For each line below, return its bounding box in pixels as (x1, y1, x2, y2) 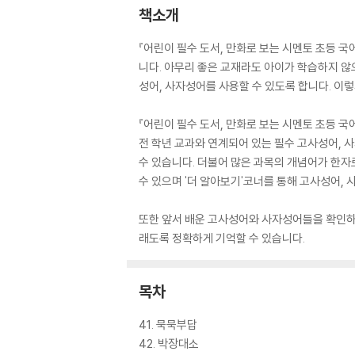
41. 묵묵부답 (139, 317, 197, 332)
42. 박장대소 (139, 336, 199, 351)
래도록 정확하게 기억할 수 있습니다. (139, 231, 305, 246)
